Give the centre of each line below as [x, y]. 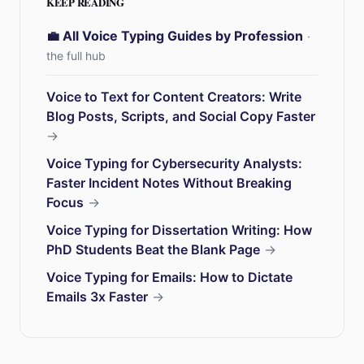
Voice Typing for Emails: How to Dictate [169, 277]
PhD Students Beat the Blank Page [153, 249]
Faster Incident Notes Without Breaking [169, 183]
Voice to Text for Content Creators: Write [174, 97]
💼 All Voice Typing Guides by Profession [175, 36]
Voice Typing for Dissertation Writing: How [179, 230]
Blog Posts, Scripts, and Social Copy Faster [181, 116]
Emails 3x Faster [97, 297]
